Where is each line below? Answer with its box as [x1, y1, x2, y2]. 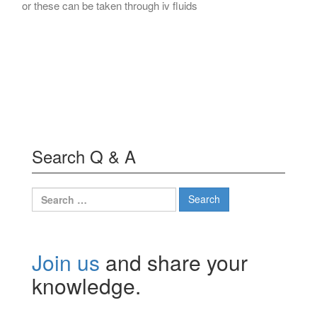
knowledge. [32, 270, 141, 301]
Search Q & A [32, 143, 136, 168]
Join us [32, 246, 100, 277]
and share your [100, 246, 248, 277]
